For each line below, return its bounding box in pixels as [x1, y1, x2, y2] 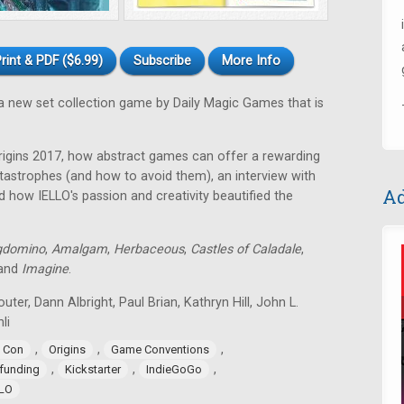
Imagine [22, 262, 69, 277]
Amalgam [51, 242, 107, 257]
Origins [49, 343, 86, 356]
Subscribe [133, 53, 191, 69]
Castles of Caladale [190, 242, 301, 257]
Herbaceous [114, 242, 184, 257]
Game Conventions [111, 343, 209, 356]
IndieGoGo [146, 363, 202, 376]
